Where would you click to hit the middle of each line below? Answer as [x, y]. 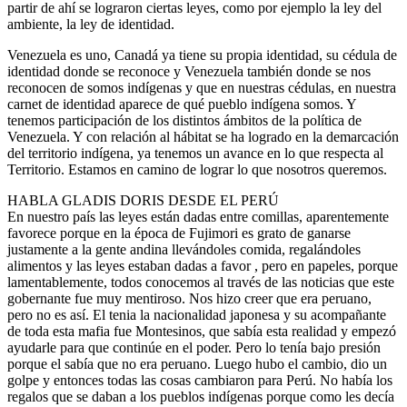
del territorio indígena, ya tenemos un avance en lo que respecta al [195, 154]
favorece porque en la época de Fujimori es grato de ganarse [179, 233]
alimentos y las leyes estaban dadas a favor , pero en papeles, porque [203, 266]
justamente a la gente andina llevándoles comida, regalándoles [184, 250]
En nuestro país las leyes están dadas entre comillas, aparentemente [198, 217]
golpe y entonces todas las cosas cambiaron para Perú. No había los [200, 381]
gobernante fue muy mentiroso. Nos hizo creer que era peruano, [189, 299]
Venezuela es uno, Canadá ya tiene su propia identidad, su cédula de [202, 55]
